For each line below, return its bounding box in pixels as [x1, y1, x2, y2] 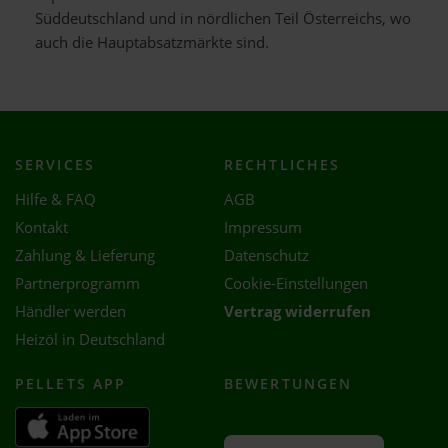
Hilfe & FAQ [15, 189, 96, 210]
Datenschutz [224, 245, 309, 266]
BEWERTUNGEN [224, 374, 353, 393]
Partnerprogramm [15, 273, 140, 294]
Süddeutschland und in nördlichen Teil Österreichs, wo [35, 8, 411, 29]
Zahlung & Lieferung [15, 245, 155, 266]
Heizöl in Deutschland [15, 329, 165, 350]
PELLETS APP [15, 374, 127, 393]
